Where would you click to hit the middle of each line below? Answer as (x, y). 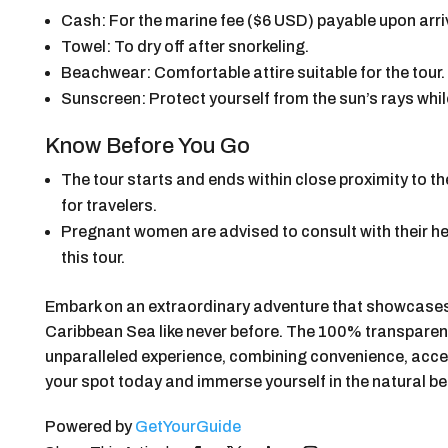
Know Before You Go (147, 145)
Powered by (89, 426)
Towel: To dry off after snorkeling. (184, 46)
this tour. (92, 257)
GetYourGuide (187, 426)
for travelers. (108, 205)
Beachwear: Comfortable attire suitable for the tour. (252, 72)
